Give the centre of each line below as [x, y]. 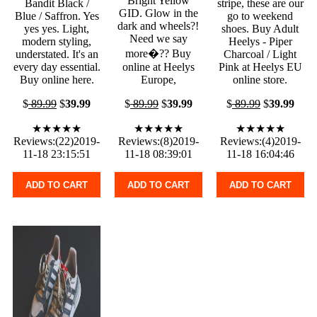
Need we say [158, 39]
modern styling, [57, 42]
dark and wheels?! [158, 26]
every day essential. [57, 67]
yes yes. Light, [57, 29]
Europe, [158, 80]
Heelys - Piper [260, 42]
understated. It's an [57, 54]
